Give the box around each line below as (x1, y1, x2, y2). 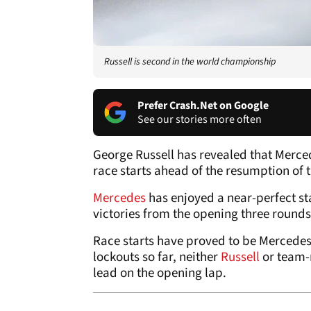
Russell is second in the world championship (104, 54, 276, 69)
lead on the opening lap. (93, 263, 226, 283)
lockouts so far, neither (93, 247, 221, 267)
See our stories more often (137, 111, 262, 127)
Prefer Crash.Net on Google (137, 97, 269, 113)
